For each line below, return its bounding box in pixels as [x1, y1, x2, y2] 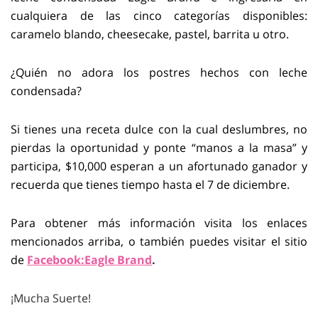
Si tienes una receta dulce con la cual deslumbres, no [11, 121, 307, 137]
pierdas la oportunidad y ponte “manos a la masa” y [11, 140, 307, 155]
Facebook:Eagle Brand [27, 252, 152, 268]
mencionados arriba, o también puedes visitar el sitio [11, 234, 307, 249]
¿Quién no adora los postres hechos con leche [11, 65, 307, 80]
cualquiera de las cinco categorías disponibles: [11, 8, 307, 23]
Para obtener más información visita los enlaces [11, 215, 307, 231]
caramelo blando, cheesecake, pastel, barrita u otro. [11, 26, 289, 42]
